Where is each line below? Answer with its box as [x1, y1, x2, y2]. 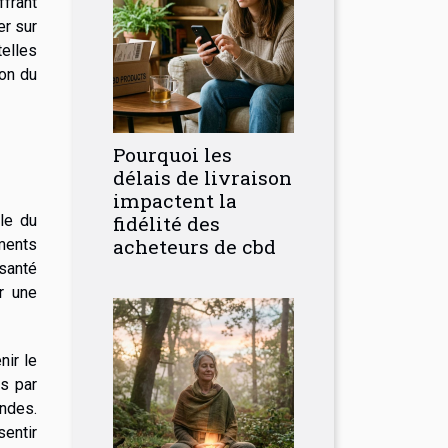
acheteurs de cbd [113, 234, 276, 259]
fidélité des [113, 211, 220, 236]
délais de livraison [113, 165, 292, 190]
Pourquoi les [113, 142, 232, 167]
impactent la [113, 188, 237, 213]
